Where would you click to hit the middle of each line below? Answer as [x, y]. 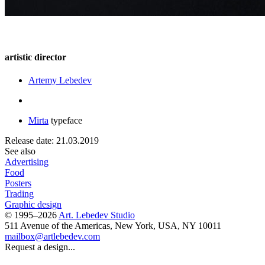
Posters [18, 183]
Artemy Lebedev [60, 80]
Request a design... [40, 247]
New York [134, 226]
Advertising [27, 162]
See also [20, 151]
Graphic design [33, 205]
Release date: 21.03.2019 [52, 141]
